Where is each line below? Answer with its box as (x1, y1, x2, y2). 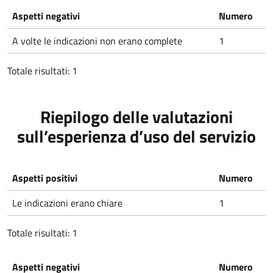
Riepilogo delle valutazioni (40, 104, 233, 130)
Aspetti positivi (12, 171, 77, 185)
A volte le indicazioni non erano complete (12, 34, 182, 48)
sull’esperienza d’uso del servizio (17, 123, 256, 149)
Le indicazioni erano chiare (12, 196, 122, 210)
